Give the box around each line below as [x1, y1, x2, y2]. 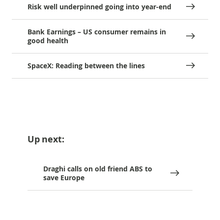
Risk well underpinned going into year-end [27, 2, 171, 11]
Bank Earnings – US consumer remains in [27, 27, 166, 36]
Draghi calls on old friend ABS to [43, 164, 152, 173]
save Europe [43, 173, 84, 182]
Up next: [27, 133, 64, 145]
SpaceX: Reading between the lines [27, 61, 145, 70]
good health [27, 36, 68, 45]
